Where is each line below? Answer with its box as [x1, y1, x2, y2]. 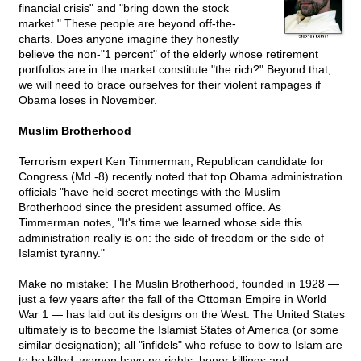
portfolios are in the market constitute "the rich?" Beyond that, [19, 63, 331, 77]
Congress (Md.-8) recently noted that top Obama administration [19, 170, 342, 184]
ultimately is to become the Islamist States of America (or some [19, 323, 338, 337]
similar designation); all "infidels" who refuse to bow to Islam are [19, 338, 342, 352]
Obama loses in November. [19, 93, 157, 107]
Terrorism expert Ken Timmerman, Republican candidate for [19, 155, 324, 168]
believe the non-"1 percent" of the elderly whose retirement [19, 48, 318, 61]
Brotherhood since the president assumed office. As [19, 201, 281, 214]
